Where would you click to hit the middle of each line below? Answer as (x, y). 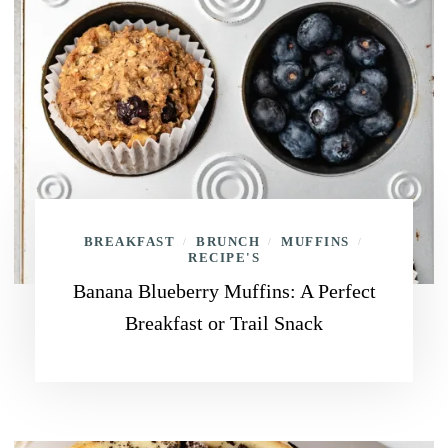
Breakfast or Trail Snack (224, 323)
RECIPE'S (224, 257)
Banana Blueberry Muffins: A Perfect (224, 291)
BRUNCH (228, 241)
